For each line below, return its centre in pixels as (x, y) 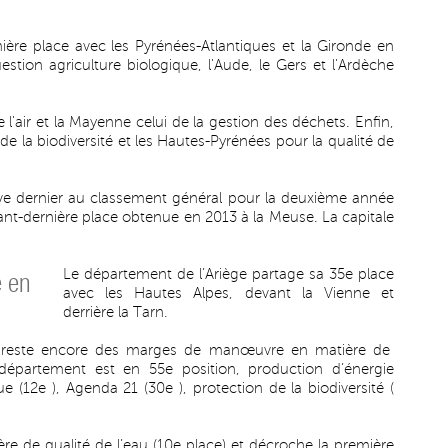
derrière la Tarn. (115, 312)
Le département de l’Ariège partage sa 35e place (228, 274)
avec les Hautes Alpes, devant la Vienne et (228, 293)
